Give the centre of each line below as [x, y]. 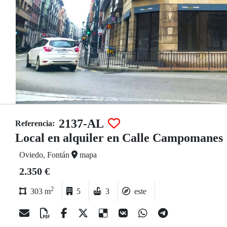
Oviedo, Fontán [45, 155]
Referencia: [35, 123]
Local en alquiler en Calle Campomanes [119, 138]
